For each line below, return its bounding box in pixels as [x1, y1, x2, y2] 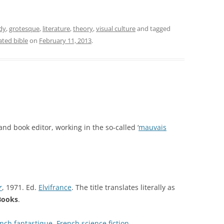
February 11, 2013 [39, 35, 91, 45]
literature [42, 23, 70, 33]
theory [73, 23, 93, 33]
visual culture [96, 23, 135, 33]
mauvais [138, 122, 166, 132]
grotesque [9, 23, 39, 33]
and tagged [135, 23, 170, 33]
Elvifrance [38, 182, 71, 192]
